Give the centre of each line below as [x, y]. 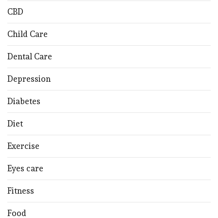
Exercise [23, 146]
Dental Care [30, 56]
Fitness [21, 191]
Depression [29, 79]
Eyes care [25, 168]
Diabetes [24, 101]
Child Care [27, 34]
